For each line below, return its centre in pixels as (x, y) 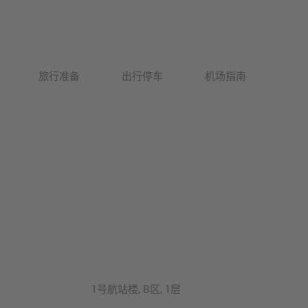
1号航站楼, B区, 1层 (136, 289)
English (218, 92)
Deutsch (220, 62)
